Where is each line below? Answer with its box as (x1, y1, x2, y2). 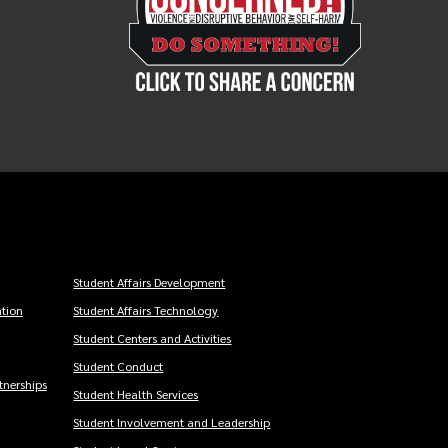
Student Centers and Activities (73, 330, 232, 347)
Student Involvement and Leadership (73, 414, 271, 431)
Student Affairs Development (73, 274, 226, 291)
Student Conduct (73, 358, 164, 375)
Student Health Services (73, 386, 199, 403)
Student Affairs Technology (73, 302, 219, 319)
